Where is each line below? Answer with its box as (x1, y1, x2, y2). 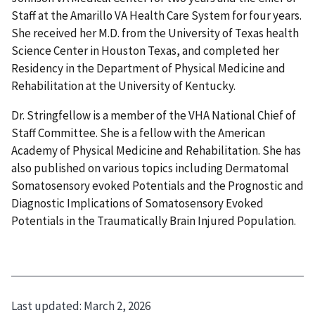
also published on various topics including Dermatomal (11, 160, 289, 176)
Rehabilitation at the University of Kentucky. (11, 77, 236, 94)
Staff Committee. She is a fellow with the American (11, 124, 265, 141)
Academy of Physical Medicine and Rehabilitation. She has (11, 142, 301, 158)
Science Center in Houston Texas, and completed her (11, 42, 279, 58)
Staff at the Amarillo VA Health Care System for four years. (11, 7, 302, 23)
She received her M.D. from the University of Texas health (11, 25, 299, 41)
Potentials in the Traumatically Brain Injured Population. (11, 212, 296, 229)
